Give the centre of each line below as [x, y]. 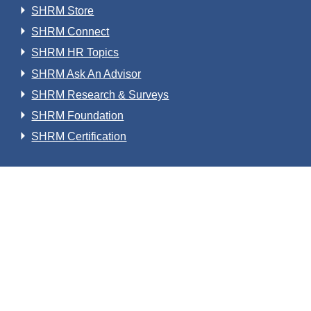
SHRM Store [63, 11]
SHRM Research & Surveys [100, 94]
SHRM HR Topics [75, 53]
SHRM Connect [70, 32]
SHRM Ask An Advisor [86, 74]
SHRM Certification [79, 137]
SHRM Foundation [78, 116]
